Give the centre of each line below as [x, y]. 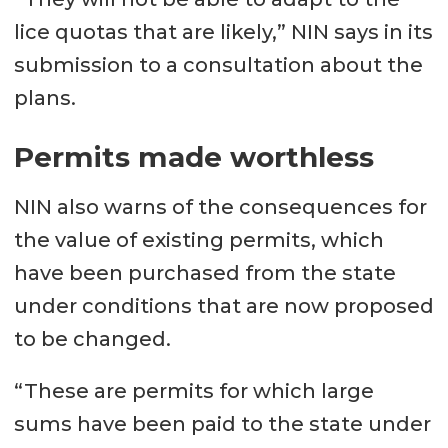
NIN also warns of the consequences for [220, 206]
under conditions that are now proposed [223, 305]
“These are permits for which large [193, 391]
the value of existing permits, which [198, 239]
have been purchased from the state [204, 272]
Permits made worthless [193, 156]
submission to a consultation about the [218, 64]
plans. [47, 97]
